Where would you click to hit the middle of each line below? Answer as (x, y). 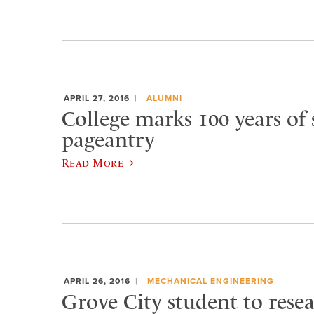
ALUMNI (164, 98)
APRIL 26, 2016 (97, 281)
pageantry (108, 140)
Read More (93, 163)
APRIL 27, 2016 (97, 98)
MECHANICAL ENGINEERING (210, 281)
